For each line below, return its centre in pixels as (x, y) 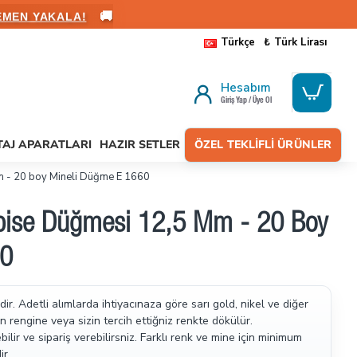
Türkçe (238, 42)
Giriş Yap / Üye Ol (246, 101)
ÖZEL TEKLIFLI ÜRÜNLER (263, 145)
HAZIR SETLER (140, 145)
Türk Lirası (300, 42)
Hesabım (246, 88)
